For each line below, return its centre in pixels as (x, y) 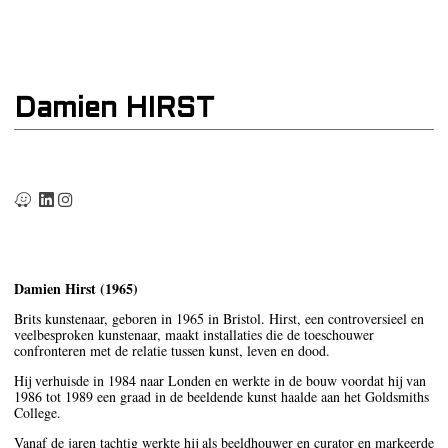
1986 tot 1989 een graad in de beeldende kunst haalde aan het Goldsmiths (221, 397)
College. (37, 413)
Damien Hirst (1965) (76, 289)
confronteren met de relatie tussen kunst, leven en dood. (172, 351)
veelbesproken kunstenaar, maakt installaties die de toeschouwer (194, 335)
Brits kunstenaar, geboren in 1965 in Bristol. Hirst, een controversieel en (219, 319)
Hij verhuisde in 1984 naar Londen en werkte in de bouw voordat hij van (220, 381)
